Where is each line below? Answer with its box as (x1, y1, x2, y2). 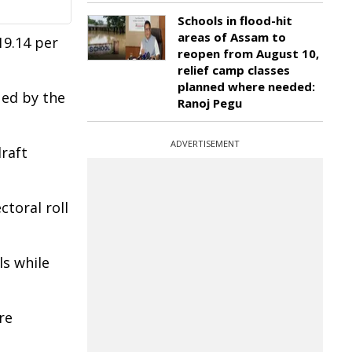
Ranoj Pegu (178, 95, 242, 111)
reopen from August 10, (178, 46, 319, 61)
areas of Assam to (178, 29, 286, 45)
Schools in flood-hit (178, 13, 292, 28)
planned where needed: (178, 79, 315, 94)
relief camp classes (178, 62, 290, 78)
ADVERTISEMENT (170, 137, 240, 149)
